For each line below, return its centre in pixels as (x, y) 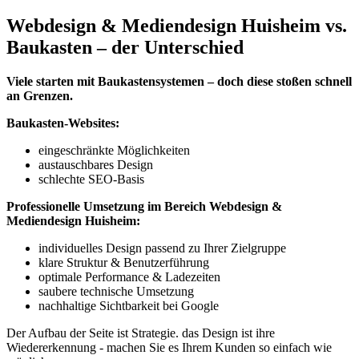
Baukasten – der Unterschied (125, 47)
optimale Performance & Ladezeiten (129, 276)
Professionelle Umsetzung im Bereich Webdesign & (144, 206)
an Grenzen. (40, 95)
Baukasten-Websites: (63, 123)
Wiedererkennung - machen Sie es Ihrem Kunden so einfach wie (169, 347)
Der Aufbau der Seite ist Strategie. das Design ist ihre (141, 333)
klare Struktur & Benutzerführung (124, 262)
